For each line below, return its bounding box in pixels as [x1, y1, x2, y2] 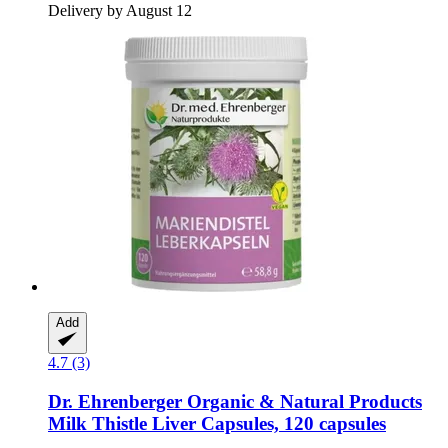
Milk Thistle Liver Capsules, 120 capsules [48, 413, 386, 435]
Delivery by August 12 [48, 2, 192, 20]
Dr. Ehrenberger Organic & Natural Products [48, 391, 422, 413]
